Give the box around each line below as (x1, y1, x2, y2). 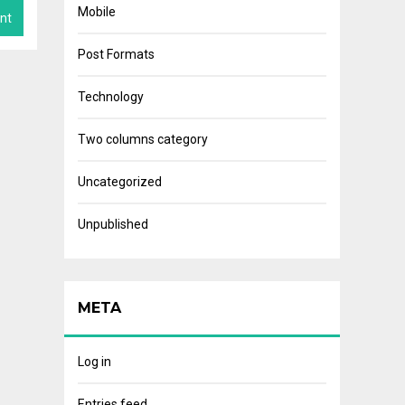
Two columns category (78, 132, 208, 146)
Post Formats (78, 47, 155, 61)
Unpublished (78, 217, 148, 231)
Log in (78, 354, 111, 369)
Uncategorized (78, 174, 162, 189)
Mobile (78, 5, 116, 19)
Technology (78, 89, 144, 104)
